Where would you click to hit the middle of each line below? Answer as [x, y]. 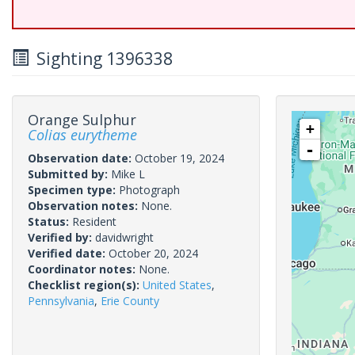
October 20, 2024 [153, 253]
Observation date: [81, 158]
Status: [50, 221]
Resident [94, 221]
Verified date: [68, 253]
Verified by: [61, 237]
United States [177, 285]
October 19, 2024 [179, 158]
